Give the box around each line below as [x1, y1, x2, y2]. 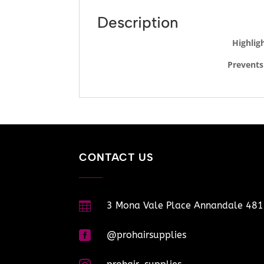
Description [97, 12, 179, 32]
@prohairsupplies [107, 229, 187, 240]
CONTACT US [79, 150, 154, 164]
